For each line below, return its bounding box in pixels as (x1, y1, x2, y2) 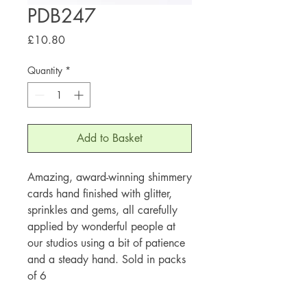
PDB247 (27, 3, 96, 28)
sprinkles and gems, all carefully (27, 202, 177, 217)
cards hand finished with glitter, (27, 186, 172, 201)
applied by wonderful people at (27, 219, 175, 234)
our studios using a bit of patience (27, 235, 185, 250)
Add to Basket (77, 130, 143, 145)
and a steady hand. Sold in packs (27, 251, 186, 267)
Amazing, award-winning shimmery (27, 169, 192, 184)
